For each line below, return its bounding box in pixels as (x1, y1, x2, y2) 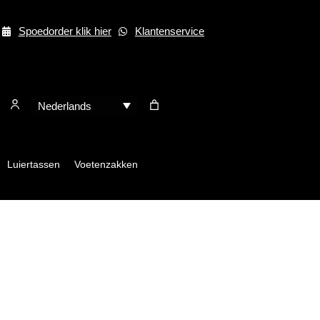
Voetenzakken (74, 159, 138, 170)
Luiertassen (6, 159, 60, 170)
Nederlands (37, 99, 91, 112)
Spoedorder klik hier (18, 25, 111, 37)
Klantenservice (134, 25, 204, 37)
